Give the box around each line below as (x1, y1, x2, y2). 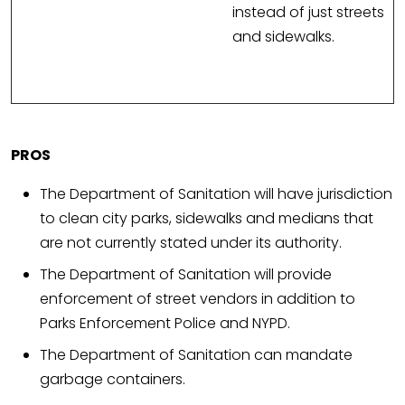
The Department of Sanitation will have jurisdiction (40, 184, 392, 205)
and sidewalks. (232, 26, 334, 48)
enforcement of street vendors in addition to (40, 288, 355, 310)
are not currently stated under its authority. (40, 232, 342, 254)
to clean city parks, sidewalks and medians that (40, 208, 373, 230)
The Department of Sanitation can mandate (40, 344, 353, 366)
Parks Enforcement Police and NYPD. (40, 313, 290, 334)
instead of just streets (232, 2, 384, 24)
